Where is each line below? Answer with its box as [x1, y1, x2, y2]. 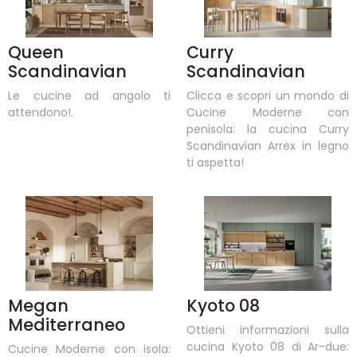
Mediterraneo [8, 313, 125, 337]
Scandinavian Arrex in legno [186, 137, 349, 154]
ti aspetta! [186, 154, 244, 171]
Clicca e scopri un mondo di [186, 87, 349, 104]
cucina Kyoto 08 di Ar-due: [186, 339, 349, 355]
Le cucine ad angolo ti [8, 87, 171, 104]
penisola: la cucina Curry [186, 120, 349, 137]
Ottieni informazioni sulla [186, 322, 349, 339]
